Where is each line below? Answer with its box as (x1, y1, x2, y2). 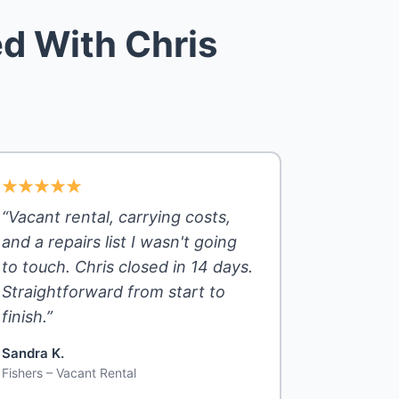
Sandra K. (2, 345, 64, 362)
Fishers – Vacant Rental (2, 365, 136, 381)
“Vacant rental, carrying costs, (2, 208, 231, 227)
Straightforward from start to (2, 282, 225, 302)
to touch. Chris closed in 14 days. (2, 257, 253, 277)
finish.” (2, 307, 53, 327)
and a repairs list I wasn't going (2, 232, 237, 252)
